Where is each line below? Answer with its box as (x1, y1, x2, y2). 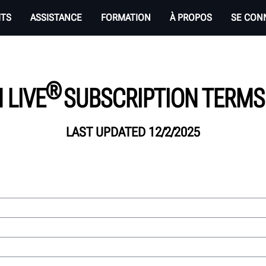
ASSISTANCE (30, 12, 82, 23)
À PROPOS (170, 12, 212, 23)
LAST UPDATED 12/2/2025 (66, 124, 200, 140)
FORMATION (101, 12, 151, 23)
